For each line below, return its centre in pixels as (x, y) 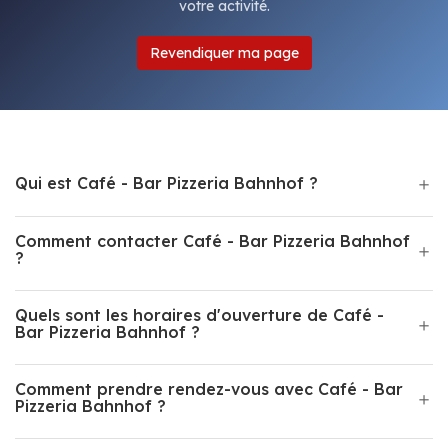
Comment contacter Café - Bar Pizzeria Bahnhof (212, 241)
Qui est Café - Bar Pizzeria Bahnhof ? (166, 183)
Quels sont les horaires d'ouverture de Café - (199, 315)
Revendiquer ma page (224, 53)
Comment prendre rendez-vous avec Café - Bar (209, 389)
